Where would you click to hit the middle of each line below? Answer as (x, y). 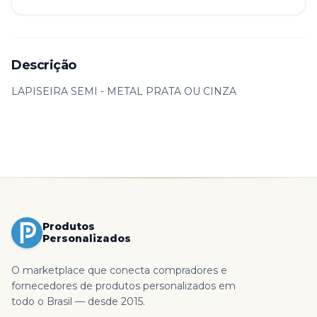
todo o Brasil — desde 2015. (78, 301)
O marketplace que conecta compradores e (119, 270)
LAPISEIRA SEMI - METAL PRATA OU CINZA (124, 91)
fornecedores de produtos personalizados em (123, 286)
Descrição (44, 65)
